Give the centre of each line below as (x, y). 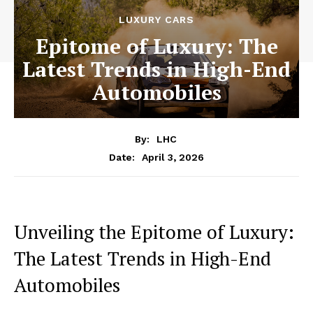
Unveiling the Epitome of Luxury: (154, 232)
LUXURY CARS (156, 20)
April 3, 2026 (173, 157)
